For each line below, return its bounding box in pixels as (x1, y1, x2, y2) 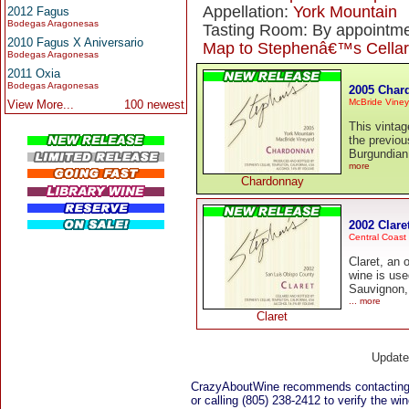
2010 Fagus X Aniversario (7, 36, 143, 49)
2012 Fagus (7, 5, 69, 18)
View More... (7, 98, 74, 111)
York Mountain (293, 3, 397, 21)
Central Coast (349, 231, 406, 242)
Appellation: (203, 3, 293, 21)
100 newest (124, 98, 184, 111)
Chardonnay (240, 174, 304, 188)
